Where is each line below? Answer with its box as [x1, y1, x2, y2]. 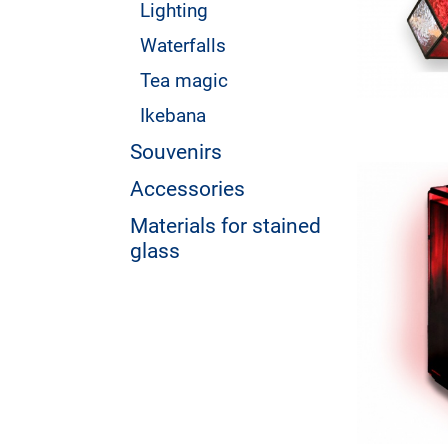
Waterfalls [140, 34, 226, 57]
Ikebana [140, 104, 206, 127]
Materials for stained [130, 213, 321, 238]
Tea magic [140, 69, 228, 92]
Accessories [130, 176, 245, 201]
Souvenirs [130, 139, 222, 164]
